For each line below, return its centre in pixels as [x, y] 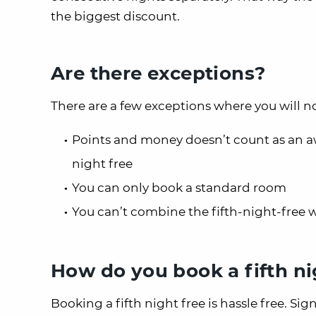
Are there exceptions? [158, 73]
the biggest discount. [115, 16]
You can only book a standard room [179, 187]
